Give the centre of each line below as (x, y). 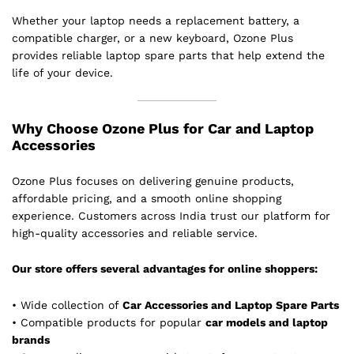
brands (31, 340)
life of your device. (62, 72)
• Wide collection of (67, 305)
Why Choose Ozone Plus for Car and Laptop (163, 128)
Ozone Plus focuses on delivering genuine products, (153, 181)
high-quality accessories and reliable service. (135, 233)
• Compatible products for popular (109, 323)
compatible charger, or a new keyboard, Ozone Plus (153, 38)
